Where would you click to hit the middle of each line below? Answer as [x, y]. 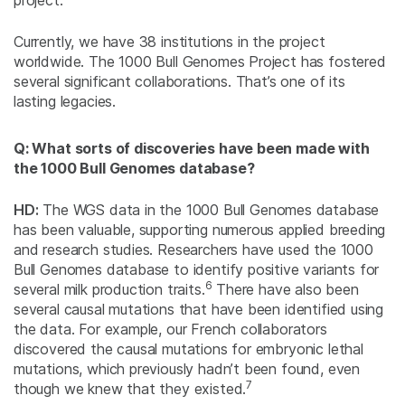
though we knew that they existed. [130, 389]
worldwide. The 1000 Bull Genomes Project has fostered [200, 62]
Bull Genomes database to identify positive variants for [197, 270]
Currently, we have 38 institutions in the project [170, 42]
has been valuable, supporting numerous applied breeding [200, 230]
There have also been [285, 290]
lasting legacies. [65, 102]
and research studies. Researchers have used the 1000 [193, 250]
